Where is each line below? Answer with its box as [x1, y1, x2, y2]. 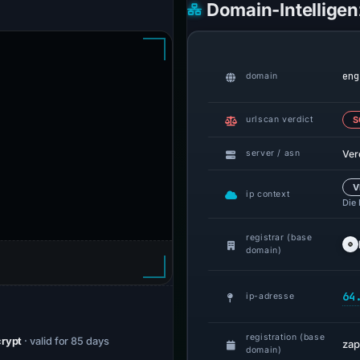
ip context [246, 188, 290, 199]
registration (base [246, 332, 325, 342]
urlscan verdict [246, 114, 313, 125]
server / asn [246, 148, 301, 158]
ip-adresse [246, 291, 295, 301]
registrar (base [246, 232, 313, 243]
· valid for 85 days [24, 335, 109, 347]
